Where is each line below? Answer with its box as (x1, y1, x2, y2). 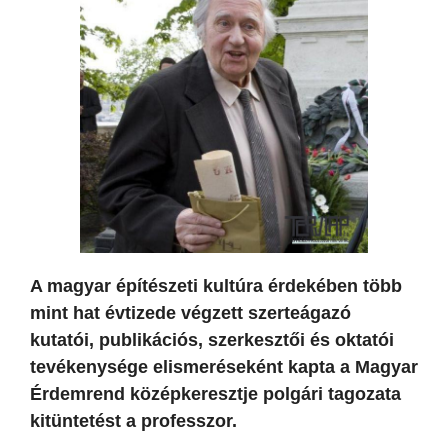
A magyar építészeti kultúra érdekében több (30, 275, 402, 296)
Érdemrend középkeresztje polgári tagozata (30, 383, 401, 404)
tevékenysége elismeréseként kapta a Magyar (30, 356, 418, 377)
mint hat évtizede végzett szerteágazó (30, 302, 351, 323)
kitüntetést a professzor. (30, 410, 237, 431)
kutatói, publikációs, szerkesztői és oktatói (30, 329, 394, 350)
